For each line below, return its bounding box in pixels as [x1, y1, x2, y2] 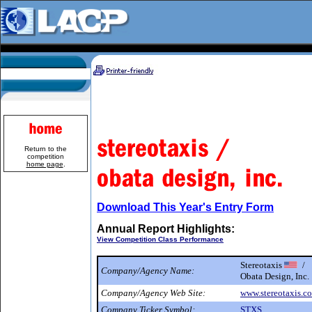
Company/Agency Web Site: [101, 288, 205, 298]
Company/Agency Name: [101, 265, 194, 276]
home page [26, 160, 63, 168]
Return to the [24, 145, 67, 153]
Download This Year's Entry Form [97, 201, 274, 213]
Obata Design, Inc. [240, 271, 309, 281]
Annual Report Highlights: [97, 223, 235, 235]
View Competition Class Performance [97, 235, 224, 243]
